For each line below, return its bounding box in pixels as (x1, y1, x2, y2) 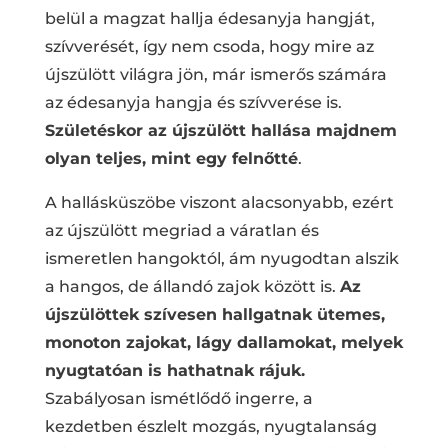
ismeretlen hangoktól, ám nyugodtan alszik (44, 248, 399, 268)
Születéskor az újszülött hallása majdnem (44, 120, 397, 140)
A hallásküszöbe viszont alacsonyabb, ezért (44, 192, 394, 212)
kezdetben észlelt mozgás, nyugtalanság (44, 416, 377, 436)
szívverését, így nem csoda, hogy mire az (44, 36, 374, 56)
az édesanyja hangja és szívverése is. (44, 92, 342, 112)
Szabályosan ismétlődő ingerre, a (44, 388, 313, 408)
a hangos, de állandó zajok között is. (44, 276, 340, 296)
